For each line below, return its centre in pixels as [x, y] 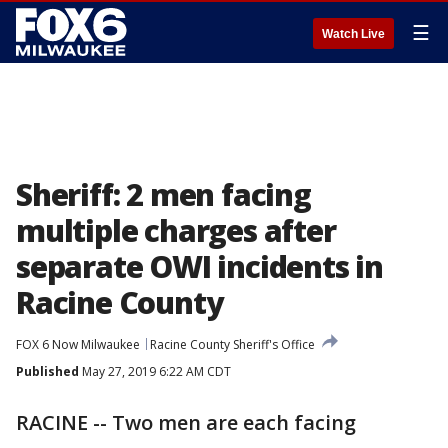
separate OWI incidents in [199, 266]
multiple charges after [176, 230]
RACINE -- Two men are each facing [186, 422]
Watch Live [353, 34]
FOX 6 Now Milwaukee [78, 344]
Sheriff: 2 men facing [163, 194]
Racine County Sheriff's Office [232, 344]
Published [47, 371]
